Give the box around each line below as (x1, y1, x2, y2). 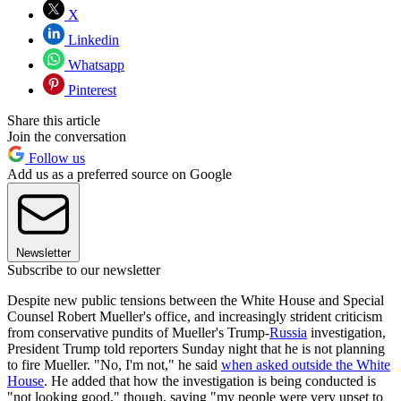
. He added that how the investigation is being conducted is (44, 373, 376, 389)
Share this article (7, 113, 100, 129)
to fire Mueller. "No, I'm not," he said (7, 357, 221, 373)
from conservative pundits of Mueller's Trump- (7, 325, 269, 341)
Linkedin (64, 32, 119, 48)
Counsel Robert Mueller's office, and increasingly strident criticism (7, 309, 382, 325)
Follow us (25, 150, 85, 166)
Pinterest (64, 82, 116, 98)
